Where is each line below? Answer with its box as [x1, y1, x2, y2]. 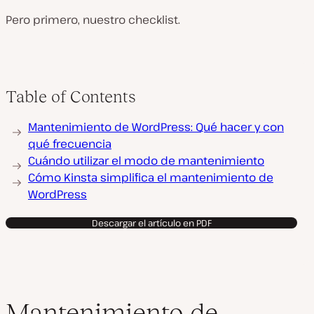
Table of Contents [6, 87, 136, 106]
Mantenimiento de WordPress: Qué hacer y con [28, 119, 284, 135]
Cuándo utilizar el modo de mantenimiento [28, 153, 264, 168]
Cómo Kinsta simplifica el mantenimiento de [28, 170, 273, 185]
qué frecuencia [28, 136, 111, 151]
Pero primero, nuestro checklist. [6, 12, 180, 27]
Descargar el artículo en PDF [91, 217, 212, 229]
